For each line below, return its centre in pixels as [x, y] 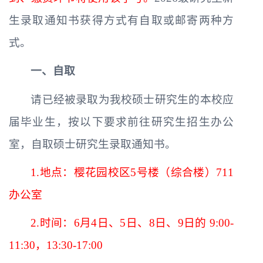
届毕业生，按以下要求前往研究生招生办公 [121, 122]
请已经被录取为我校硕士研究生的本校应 [132, 99]
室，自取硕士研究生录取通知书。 [92, 144]
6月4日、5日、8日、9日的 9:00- [154, 223]
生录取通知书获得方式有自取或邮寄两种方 [121, 20]
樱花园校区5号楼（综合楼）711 [154, 172]
